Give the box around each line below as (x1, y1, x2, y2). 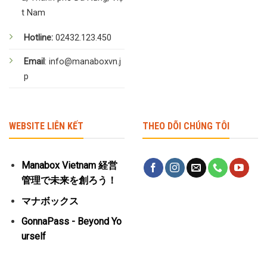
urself (21, 231, 46, 243)
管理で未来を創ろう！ (21, 175, 117, 187)
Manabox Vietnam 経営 (21, 160, 117, 172)
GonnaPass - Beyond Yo (21, 216, 122, 228)
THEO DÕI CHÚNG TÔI (142, 120, 229, 132)
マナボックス (21, 195, 79, 207)
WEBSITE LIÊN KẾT (9, 120, 83, 132)
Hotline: (24, 32, 53, 43)
